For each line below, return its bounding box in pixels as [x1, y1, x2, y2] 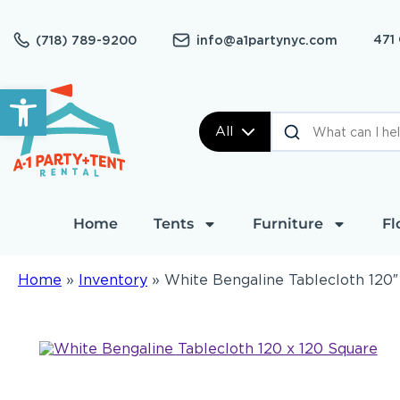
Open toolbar [8, 79, 111, 114]
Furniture [252, 215, 323, 232]
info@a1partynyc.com [196, 32, 337, 47]
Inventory [79, 271, 147, 288]
